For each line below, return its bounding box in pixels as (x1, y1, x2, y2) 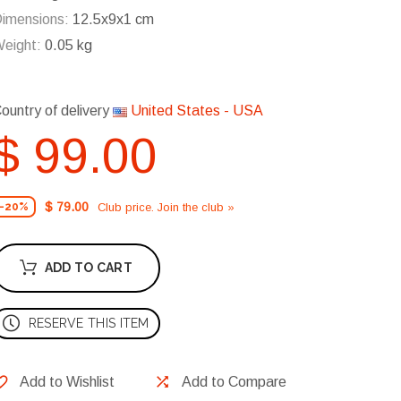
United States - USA (127, 103, 263, 119)
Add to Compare (182, 374, 286, 390)
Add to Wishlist (20, 374, 115, 390)
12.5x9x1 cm (69, 12, 154, 28)
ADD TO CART (44, 260, 132, 276)
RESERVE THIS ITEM (28, 316, 149, 331)
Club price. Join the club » (98, 200, 235, 214)
